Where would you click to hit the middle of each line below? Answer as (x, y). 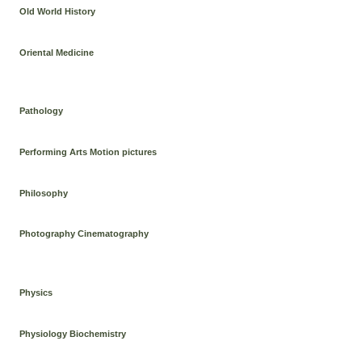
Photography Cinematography (84, 234)
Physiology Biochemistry (73, 333)
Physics (36, 293)
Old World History (58, 12)
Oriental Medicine (57, 52)
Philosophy (44, 193)
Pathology (42, 111)
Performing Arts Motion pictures (88, 152)
